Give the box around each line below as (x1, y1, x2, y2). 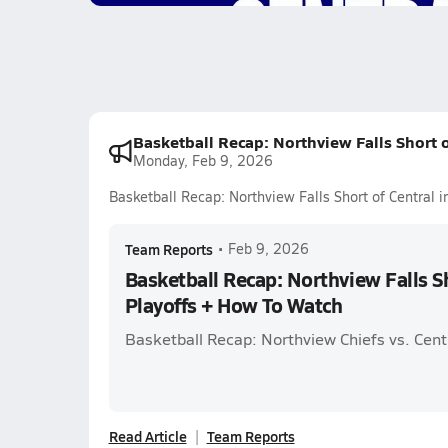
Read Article (108, 426, 187, 446)
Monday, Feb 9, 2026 (132, 151, 273, 170)
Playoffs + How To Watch (124, 291, 343, 319)
